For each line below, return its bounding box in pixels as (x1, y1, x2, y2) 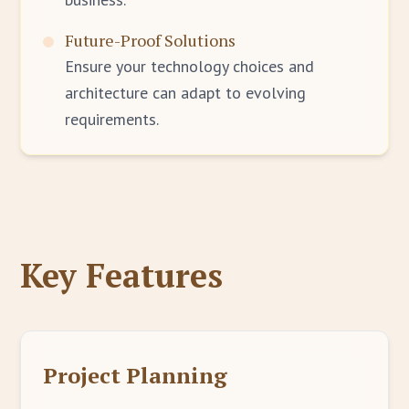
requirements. (65, 109, 160, 130)
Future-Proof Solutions (65, 29, 236, 51)
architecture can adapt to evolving (65, 82, 307, 103)
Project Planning (43, 361, 228, 390)
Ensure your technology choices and (65, 56, 315, 77)
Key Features (20, 254, 224, 297)
